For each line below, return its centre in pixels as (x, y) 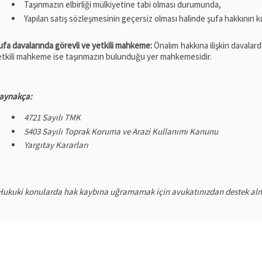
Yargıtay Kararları (56, 145)
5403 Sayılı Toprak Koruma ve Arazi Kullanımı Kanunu (121, 131)
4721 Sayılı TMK (52, 117)
